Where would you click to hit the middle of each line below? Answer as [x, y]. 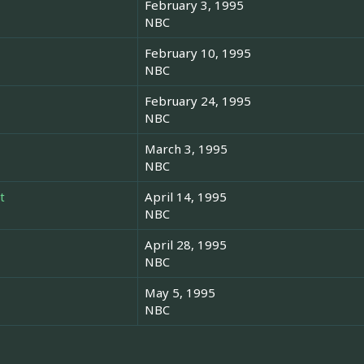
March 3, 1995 [186, 149]
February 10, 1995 [198, 53]
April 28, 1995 [186, 245]
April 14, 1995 [186, 197]
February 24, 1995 [198, 101]
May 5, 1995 [180, 293]
